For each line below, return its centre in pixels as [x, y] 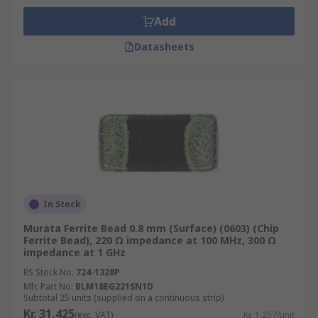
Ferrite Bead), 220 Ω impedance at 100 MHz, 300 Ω [150, 240]
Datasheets [164, 46]
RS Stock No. [49, 272]
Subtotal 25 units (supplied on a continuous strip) [124, 298]
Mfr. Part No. [48, 286]
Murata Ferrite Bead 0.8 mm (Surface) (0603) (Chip [151, 228]
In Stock [62, 204]
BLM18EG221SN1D [114, 286]
